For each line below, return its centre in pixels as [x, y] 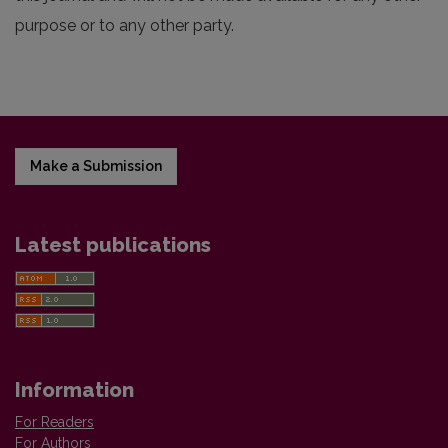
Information [74, 389]
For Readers [54, 421]
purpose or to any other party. [124, 25]
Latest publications [113, 244]
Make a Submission [96, 165]
